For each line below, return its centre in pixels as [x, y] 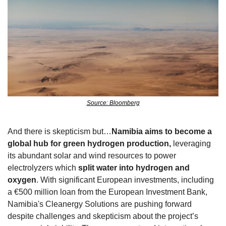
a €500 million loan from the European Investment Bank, [107, 192]
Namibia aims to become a [162, 132]
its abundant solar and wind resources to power [92, 156]
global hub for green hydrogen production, [89, 144]
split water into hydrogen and [134, 168]
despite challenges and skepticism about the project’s [103, 216]
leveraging [191, 144]
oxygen [22, 180]
